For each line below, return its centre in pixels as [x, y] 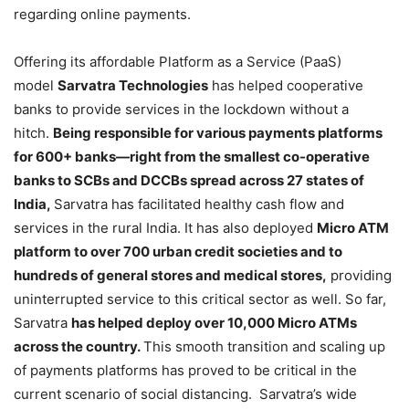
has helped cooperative [286, 86]
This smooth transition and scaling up [264, 347]
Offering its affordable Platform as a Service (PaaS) [178, 62]
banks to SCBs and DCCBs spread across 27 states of [189, 181]
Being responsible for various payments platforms [218, 133]
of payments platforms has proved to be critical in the [185, 371]
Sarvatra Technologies [133, 86]
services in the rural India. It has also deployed [165, 228]
